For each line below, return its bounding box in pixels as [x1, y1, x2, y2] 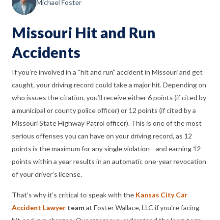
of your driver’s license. [12, 169, 82, 178]
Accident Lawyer [12, 203, 66, 212]
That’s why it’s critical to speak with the [12, 190, 136, 199]
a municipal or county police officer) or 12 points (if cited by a [12, 106, 196, 114]
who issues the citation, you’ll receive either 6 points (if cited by [12, 93, 206, 102]
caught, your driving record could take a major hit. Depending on [12, 80, 206, 89]
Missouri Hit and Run [12, 23, 156, 41]
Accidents [12, 43, 81, 61]
